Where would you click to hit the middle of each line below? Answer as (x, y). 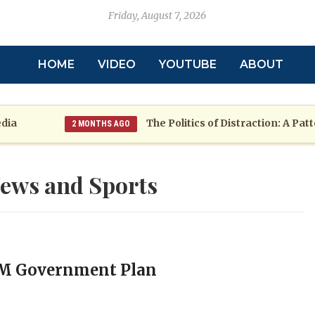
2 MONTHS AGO (70, 124)
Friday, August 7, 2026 (157, 15)
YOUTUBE (188, 64)
